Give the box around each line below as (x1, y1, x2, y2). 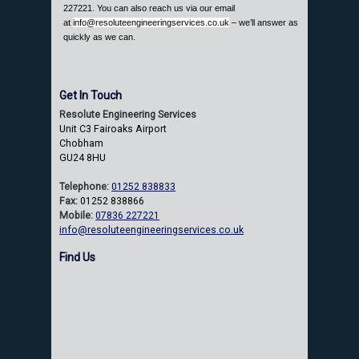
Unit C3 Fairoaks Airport (59, 123, 167, 135)
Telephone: (59, 181, 109, 193)
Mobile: (59, 210, 93, 222)
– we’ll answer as (229, 17, 298, 27)
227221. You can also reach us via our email (63, 2, 235, 13)
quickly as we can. (63, 31, 135, 42)
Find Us (59, 251, 95, 264)
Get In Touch (59, 89, 122, 103)
